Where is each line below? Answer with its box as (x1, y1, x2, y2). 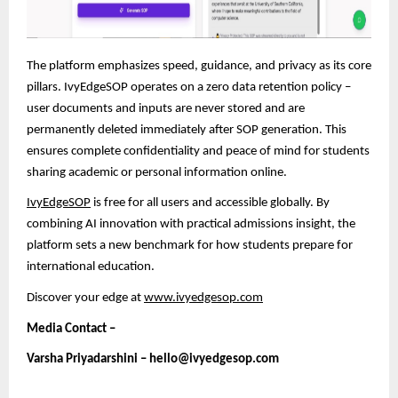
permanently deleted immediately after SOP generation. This (27, 123, 346, 137)
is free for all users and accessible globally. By (91, 196, 330, 211)
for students (304, 144, 370, 158)
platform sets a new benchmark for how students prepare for (27, 239, 353, 253)
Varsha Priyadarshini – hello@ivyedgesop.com (27, 353, 279, 367)
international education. (27, 260, 155, 275)
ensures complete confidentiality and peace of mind (27, 144, 304, 158)
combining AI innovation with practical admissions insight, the (27, 218, 355, 232)
